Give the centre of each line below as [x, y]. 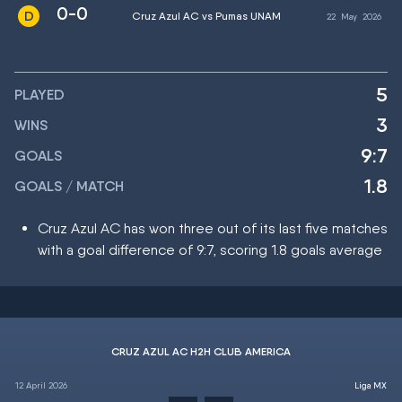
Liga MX [371, 385]
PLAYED [39, 95]
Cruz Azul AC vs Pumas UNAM [206, 16]
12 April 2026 [41, 385]
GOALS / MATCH [69, 186]
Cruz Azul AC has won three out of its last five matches [213, 228]
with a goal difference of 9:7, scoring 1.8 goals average [210, 250]
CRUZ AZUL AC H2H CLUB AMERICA [201, 351]
